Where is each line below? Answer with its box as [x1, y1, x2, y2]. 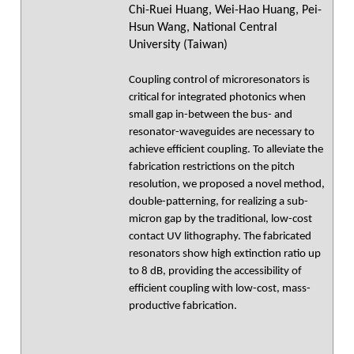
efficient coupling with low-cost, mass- [129, 283, 311, 295]
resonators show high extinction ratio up [129, 248, 321, 260]
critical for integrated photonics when [129, 92, 306, 104]
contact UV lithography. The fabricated [129, 231, 311, 243]
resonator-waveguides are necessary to [129, 126, 314, 138]
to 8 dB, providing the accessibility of [129, 265, 302, 277]
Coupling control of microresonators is [129, 74, 310, 86]
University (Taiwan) [129, 39, 228, 51]
